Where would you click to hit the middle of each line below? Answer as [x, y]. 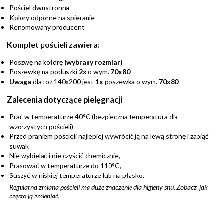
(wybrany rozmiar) [93, 62]
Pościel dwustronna [39, 7]
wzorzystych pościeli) [41, 127]
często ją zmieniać [34, 196]
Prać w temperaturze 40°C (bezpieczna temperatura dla [94, 117]
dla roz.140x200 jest [63, 82]
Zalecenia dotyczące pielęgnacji [65, 99]
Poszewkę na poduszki [44, 72]
